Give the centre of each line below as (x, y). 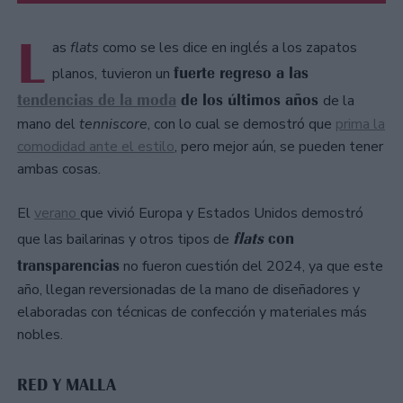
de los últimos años (250, 99)
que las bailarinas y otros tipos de (125, 239)
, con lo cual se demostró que (242, 124)
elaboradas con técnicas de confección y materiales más (192, 312)
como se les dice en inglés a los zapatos (230, 47)
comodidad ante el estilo (96, 146)
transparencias (68, 265)
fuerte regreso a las (241, 72)
